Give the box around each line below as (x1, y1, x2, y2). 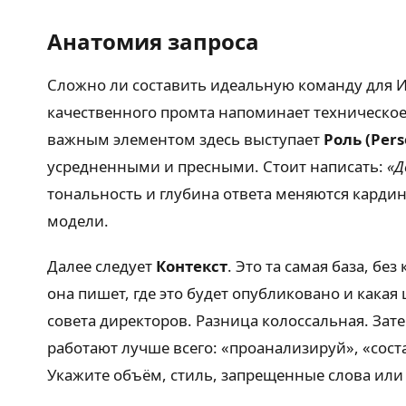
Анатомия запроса (47, 26, 259, 56)
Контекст (156, 256, 227, 277)
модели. (47, 210, 109, 231)
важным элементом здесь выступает (47, 129, 324, 150)
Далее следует (47, 256, 156, 277)
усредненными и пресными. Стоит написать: (47, 156, 387, 177)
